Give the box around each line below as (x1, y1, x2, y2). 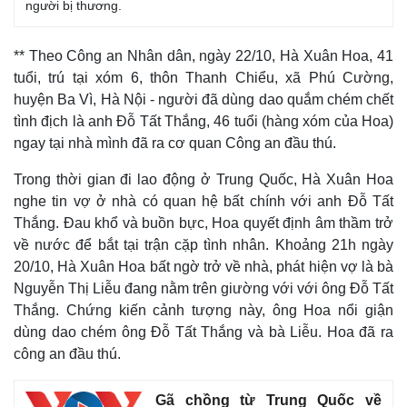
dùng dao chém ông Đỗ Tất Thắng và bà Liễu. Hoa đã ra (14, 324, 393, 340)
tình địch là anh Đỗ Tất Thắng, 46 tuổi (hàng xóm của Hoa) (14, 114, 393, 129)
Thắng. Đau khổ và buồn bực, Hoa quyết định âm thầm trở (14, 215, 393, 231)
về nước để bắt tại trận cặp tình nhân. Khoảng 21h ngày (14, 237, 393, 253)
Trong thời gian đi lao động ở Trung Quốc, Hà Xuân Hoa (14, 172, 393, 187)
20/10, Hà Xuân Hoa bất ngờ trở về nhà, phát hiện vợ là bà (14, 259, 393, 274)
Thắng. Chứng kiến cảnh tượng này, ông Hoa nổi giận (14, 303, 393, 318)
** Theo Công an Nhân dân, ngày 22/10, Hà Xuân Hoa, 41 (14, 48, 393, 64)
